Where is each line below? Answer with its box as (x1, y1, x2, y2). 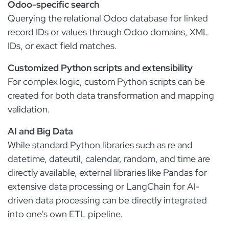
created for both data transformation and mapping (8, 89, 214, 101)
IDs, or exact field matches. (8, 40, 117, 52)
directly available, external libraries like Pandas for (8, 167, 207, 178)
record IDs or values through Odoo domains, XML (8, 26, 209, 38)
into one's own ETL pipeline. (8, 208, 123, 220)
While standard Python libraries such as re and (8, 139, 193, 151)
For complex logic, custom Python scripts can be (8, 76, 205, 87)
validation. (8, 103, 50, 115)
